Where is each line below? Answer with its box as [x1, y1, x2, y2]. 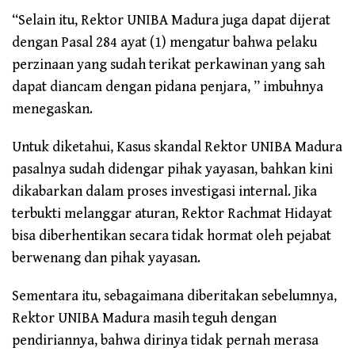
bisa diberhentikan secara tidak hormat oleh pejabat [12, 227, 331, 245]
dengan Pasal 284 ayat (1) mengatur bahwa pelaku [12, 34, 317, 52]
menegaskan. [12, 101, 93, 118]
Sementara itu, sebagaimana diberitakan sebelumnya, [12, 288, 337, 305]
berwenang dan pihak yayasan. [12, 250, 200, 267]
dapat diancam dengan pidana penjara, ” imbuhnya [12, 78, 323, 96]
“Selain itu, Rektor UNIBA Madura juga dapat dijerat [12, 12, 330, 29]
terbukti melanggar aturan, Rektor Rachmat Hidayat [12, 205, 332, 223]
